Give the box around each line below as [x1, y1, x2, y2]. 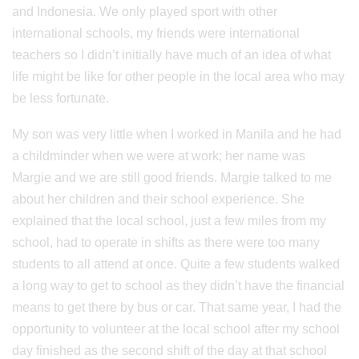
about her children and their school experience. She [12, 192, 305, 206]
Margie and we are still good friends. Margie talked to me [12, 171, 332, 184]
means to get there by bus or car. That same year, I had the [12, 301, 341, 314]
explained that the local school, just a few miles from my [12, 214, 326, 228]
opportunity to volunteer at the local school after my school [12, 322, 340, 336]
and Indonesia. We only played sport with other [12, 5, 277, 18]
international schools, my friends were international [12, 26, 300, 40]
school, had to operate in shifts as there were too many [12, 236, 320, 249]
